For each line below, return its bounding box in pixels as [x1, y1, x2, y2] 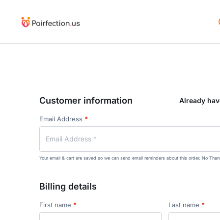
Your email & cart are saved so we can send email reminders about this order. [39, 155, 202, 161]
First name [39, 201, 73, 209]
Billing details [39, 181, 97, 192]
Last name [168, 201, 201, 209]
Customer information [39, 95, 133, 106]
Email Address [39, 115, 84, 123]
